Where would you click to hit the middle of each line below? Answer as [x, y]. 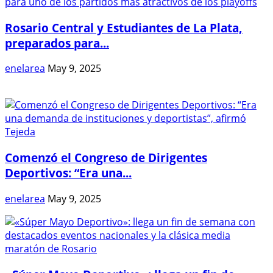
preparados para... [57, 43]
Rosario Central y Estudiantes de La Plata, [124, 27]
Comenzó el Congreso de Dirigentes [106, 158]
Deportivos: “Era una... [68, 173]
